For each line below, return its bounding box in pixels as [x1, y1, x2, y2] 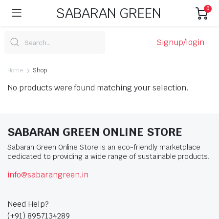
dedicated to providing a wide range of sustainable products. [7, 152, 210, 161]
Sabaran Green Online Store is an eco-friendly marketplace [7, 143, 201, 152]
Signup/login [156, 37, 204, 47]
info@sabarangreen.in [7, 170, 89, 180]
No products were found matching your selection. [7, 83, 189, 93]
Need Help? [7, 199, 49, 209]
